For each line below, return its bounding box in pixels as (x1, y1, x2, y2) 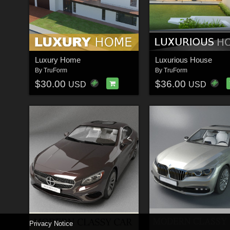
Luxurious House (155, 55, 212, 65)
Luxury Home (34, 55, 81, 65)
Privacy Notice (29, 220, 73, 227)
